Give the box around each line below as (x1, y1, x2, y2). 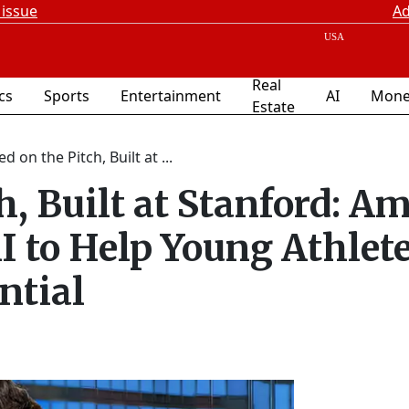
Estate (252, 97, 295, 117)
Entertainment (121, 86, 221, 106)
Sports (44, 86, 89, 106)
